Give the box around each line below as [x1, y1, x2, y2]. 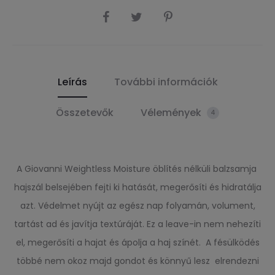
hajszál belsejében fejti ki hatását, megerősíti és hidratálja [14, 180, 261, 193]
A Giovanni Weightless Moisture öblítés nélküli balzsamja [16, 162, 259, 175]
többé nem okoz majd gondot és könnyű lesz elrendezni [16, 254, 259, 267]
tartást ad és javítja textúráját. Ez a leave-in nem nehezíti [14, 217, 261, 230]
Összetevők [56, 105, 114, 120]
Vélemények [141, 105, 204, 120]
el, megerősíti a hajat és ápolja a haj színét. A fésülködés [15, 236, 260, 249]
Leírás [57, 74, 87, 89]
